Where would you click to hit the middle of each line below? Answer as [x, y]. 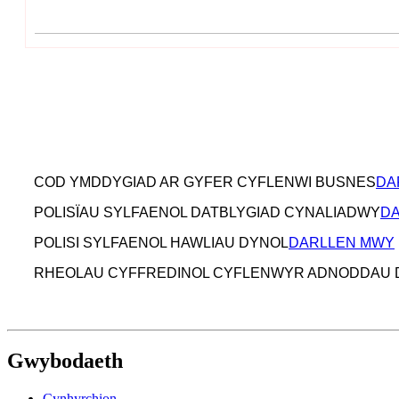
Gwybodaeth [65, 361]
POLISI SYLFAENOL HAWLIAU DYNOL [161, 243]
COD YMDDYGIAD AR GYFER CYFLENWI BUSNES [205, 183]
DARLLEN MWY [342, 243]
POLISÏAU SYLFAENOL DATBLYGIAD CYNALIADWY [207, 213]
